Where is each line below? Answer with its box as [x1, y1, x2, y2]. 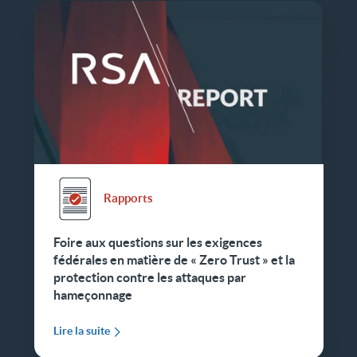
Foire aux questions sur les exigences [53, 234, 262, 249]
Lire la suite [53, 324, 110, 337]
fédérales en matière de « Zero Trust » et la [53, 252, 295, 267]
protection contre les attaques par [53, 269, 246, 284]
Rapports [103, 191, 153, 206]
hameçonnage [53, 287, 132, 302]
